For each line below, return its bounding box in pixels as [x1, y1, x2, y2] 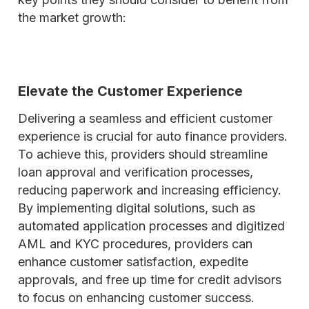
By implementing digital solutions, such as [18, 201, 255, 215]
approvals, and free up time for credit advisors [18, 272, 281, 287]
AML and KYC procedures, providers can [18, 237, 252, 251]
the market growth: [18, 10, 126, 25]
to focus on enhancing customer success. [18, 290, 255, 305]
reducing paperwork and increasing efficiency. [18, 183, 281, 197]
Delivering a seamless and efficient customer [18, 111, 272, 126]
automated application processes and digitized [18, 219, 285, 233]
